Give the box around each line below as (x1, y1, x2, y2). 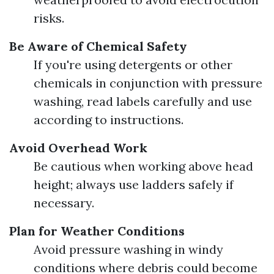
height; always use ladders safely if (34, 177, 234, 192)
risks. (34, 10, 64, 26)
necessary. (34, 195, 94, 210)
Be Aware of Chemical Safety (9, 39, 187, 54)
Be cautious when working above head (34, 158, 253, 174)
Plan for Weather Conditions (9, 223, 185, 239)
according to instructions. (34, 112, 183, 127)
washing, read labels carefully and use (34, 94, 252, 109)
